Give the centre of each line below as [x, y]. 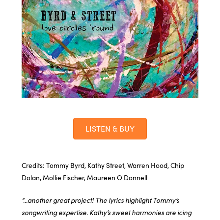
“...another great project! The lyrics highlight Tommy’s [100, 200]
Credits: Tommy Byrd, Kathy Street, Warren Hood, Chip [103, 165]
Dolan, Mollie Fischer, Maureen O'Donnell [84, 177]
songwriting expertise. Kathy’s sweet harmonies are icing [107, 212]
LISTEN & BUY [110, 128]
